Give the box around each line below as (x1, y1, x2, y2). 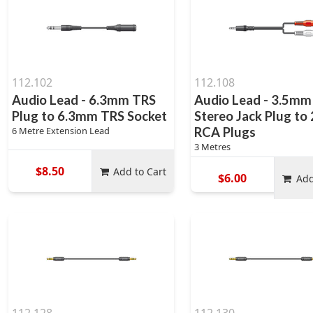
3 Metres (194, 140, 231, 153)
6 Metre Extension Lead (12, 124, 110, 137)
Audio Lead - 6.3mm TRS (12, 92, 156, 108)
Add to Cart (113, 164, 167, 178)
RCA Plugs (194, 124, 256, 140)
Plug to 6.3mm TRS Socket (12, 108, 167, 124)
